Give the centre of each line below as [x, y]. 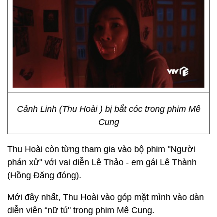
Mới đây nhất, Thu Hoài [53, 197]
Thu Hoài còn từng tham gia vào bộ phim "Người [101, 149]
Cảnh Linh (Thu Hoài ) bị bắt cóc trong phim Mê [108, 109]
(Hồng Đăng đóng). [44, 175]
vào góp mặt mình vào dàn [152, 197]
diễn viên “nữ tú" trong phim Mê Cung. [81, 210]
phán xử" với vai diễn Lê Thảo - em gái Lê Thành [102, 162]
